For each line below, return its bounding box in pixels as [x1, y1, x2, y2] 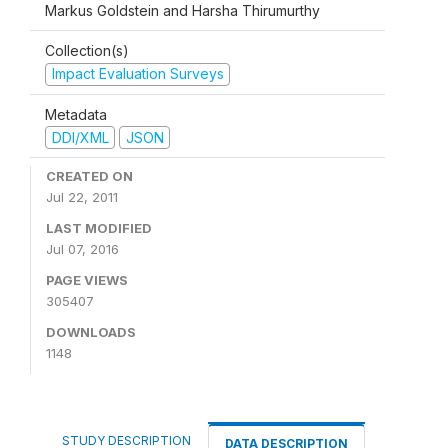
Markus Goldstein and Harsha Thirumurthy [45, 2, 320, 19]
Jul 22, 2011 [46, 189, 118, 205]
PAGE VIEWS [46, 272, 128, 288]
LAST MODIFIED [46, 220, 152, 236]
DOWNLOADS [46, 324, 136, 340]
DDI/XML [51, 128, 109, 146]
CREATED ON [46, 168, 133, 184]
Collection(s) [45, 42, 129, 59]
